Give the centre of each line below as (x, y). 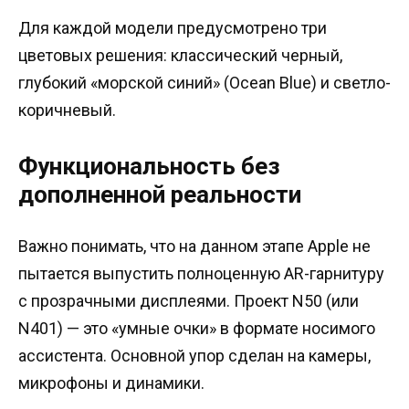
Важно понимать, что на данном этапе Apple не (194, 246)
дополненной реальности (160, 195)
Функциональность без (149, 167)
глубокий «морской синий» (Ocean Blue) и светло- (204, 83)
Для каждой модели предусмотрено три (173, 28)
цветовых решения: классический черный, (180, 56)
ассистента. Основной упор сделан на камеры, (194, 356)
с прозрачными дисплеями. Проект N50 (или (189, 301)
